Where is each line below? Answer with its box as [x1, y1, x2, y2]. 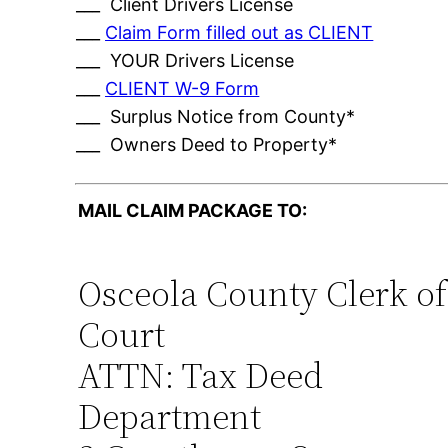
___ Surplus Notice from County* [76, 106, 356, 128]
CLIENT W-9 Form [105, 78, 260, 100]
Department [78, 392, 262, 442]
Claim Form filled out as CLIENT [105, 22, 374, 44]
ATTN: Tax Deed [78, 351, 324, 401]
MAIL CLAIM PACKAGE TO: [78, 200, 308, 222]
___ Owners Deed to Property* [76, 134, 338, 156]
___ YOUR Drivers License [76, 50, 295, 72]
